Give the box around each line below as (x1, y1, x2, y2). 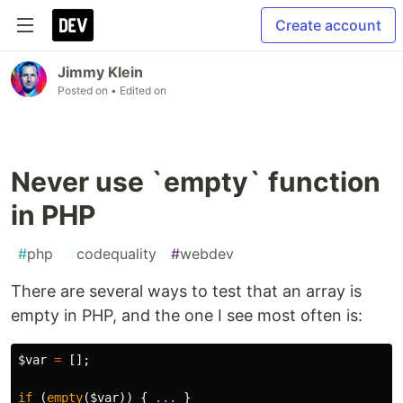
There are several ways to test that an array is (11, 282, 362, 300)
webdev (180, 245, 234, 263)
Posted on (58, 84, 111, 97)
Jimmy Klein (58, 63, 143, 81)
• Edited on (111, 84, 166, 97)
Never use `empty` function (11, 166, 381, 198)
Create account (275, 16, 381, 34)
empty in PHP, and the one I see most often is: (11, 306, 363, 325)
